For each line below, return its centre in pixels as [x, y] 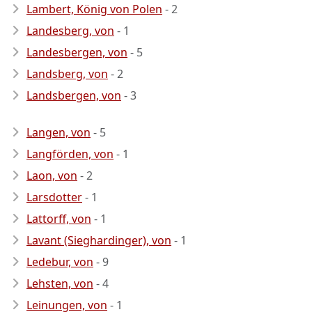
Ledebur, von [60, 262]
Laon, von [52, 175]
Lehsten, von [60, 283]
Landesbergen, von [77, 52]
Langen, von [58, 132]
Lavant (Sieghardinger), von [99, 240]
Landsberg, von [67, 74]
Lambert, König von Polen [94, 9]
